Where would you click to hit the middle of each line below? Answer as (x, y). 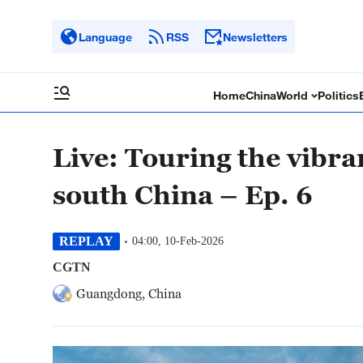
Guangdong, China (129, 293)
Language (105, 36)
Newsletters (255, 36)
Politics (339, 95)
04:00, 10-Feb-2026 (178, 241)
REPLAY (86, 241)
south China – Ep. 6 (183, 194)
